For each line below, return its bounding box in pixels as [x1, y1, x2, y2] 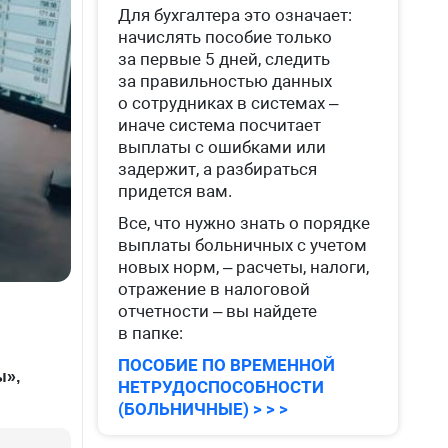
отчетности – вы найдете [118, 301, 318, 321]
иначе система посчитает [118, 115, 322, 135]
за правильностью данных [118, 71, 333, 91]
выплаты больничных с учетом [118, 235, 368, 255]
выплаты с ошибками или [118, 137, 327, 157]
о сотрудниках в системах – [118, 93, 339, 113]
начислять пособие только [118, 27, 333, 47]
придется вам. [118, 181, 233, 201]
